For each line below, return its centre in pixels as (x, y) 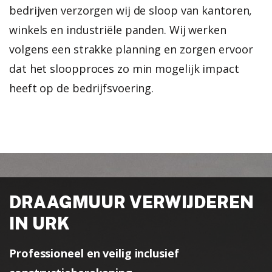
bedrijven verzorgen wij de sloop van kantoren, (131, 10)
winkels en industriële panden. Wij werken (118, 29)
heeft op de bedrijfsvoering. (82, 88)
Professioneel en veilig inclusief (94, 253)
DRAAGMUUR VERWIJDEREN (131, 202)
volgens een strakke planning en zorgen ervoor (131, 49)
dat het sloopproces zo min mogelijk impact (124, 68)
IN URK (39, 223)
